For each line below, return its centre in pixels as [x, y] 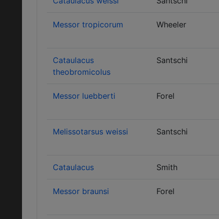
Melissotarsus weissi [90, 131]
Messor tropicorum [88, 24]
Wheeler [171, 24]
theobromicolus [82, 72]
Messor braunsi [81, 191]
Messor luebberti [84, 96]
